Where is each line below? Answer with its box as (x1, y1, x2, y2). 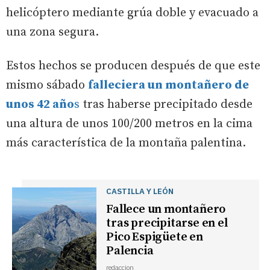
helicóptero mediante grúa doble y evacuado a (6, 5, 259, 21)
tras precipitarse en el (106, 216, 228, 231)
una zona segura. (6, 25, 99, 40)
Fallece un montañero (106, 202, 226, 218)
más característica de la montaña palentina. (6, 136, 246, 151)
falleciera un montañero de (88, 78, 249, 93)
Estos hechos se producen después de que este (6, 58, 260, 74)
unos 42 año (6, 97, 74, 113)
